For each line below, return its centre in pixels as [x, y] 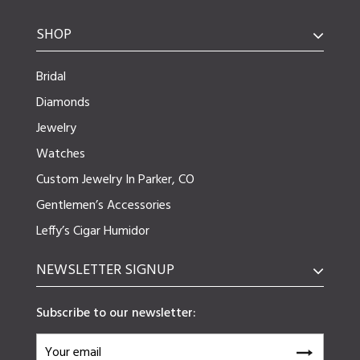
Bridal [51, 78]
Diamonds [63, 103]
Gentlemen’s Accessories [103, 206]
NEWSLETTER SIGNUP [105, 271]
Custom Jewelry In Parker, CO [115, 180]
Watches [60, 155]
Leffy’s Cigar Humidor [92, 232]
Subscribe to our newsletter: [116, 314]
